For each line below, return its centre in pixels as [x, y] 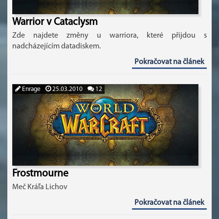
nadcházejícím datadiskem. [56, 46]
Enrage [31, 89]
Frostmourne [40, 174]
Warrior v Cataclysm [55, 22]
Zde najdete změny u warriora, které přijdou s [109, 36]
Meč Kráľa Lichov [40, 187]
